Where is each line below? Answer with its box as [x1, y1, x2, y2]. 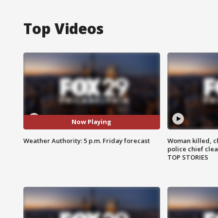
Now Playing [72, 117, 112, 127]
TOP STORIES [167, 152, 208, 162]
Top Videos [23, 18, 104, 38]
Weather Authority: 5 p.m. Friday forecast [23, 136, 150, 145]
